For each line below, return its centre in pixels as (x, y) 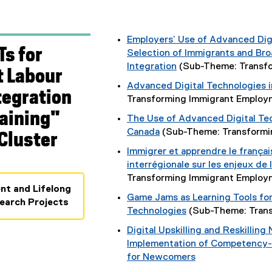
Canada (143, 133)
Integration (151, 67)
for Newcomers (161, 258)
